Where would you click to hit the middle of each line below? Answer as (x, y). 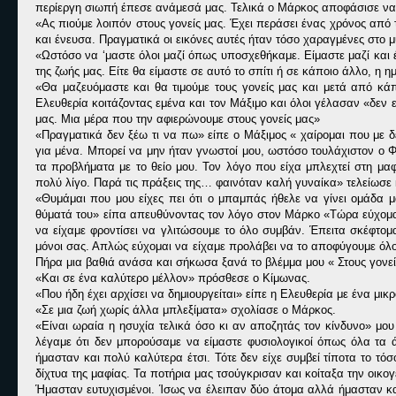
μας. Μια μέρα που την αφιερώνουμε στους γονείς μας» (178, 119)
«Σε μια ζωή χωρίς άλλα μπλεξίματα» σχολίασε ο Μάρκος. (186, 310)
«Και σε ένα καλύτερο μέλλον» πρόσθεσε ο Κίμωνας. (173, 278)
